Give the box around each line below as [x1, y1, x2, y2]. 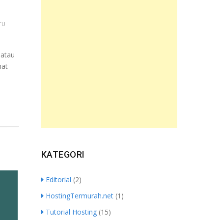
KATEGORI [41, 149, 85, 160]
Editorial [45, 174, 71, 184]
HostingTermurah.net [45, 191, 113, 200]
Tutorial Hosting [45, 207, 97, 217]
